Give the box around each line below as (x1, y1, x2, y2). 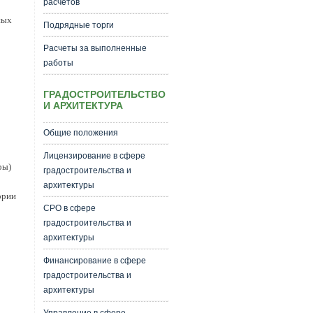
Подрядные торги (43, 20, 114, 30)
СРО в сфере (43, 203, 96, 213)
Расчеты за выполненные (43, 43, 147, 53)
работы (43, 58, 73, 68)
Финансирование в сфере (43, 256, 146, 265)
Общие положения (43, 128, 118, 138)
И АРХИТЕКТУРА (43, 100, 123, 111)
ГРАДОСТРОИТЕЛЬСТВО (43, 89, 166, 100)
